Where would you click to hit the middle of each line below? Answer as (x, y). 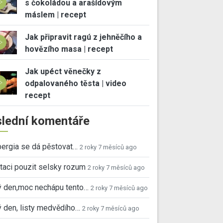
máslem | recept (55, 15)
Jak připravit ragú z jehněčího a (83, 37)
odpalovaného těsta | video (75, 84)
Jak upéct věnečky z (63, 72)
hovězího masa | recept (69, 49)
